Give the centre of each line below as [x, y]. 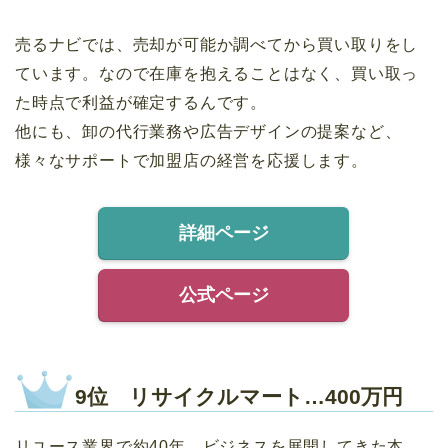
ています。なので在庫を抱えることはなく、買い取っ [217, 73]
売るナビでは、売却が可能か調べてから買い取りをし [217, 44]
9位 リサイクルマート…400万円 [239, 396]
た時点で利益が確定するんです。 [141, 102]
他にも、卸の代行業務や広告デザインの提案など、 [208, 131]
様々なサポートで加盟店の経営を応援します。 [191, 160]
